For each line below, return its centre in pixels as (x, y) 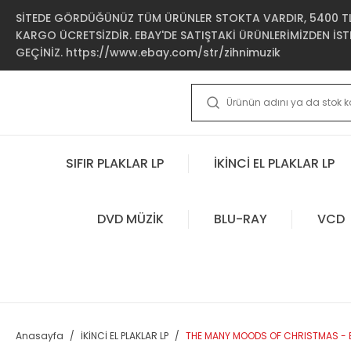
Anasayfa (40, 336)
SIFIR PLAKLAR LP (115, 163)
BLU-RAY (240, 219)
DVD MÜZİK (130, 219)
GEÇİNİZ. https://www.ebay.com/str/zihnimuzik (148, 52)
